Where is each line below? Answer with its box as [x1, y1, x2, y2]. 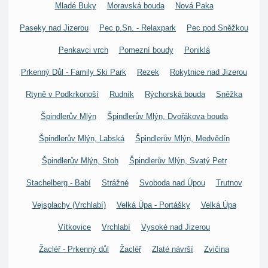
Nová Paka [175, 1, 214, 10]
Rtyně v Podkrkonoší [26, 90, 99, 99]
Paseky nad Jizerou [20, 23, 89, 32]
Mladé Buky [54, 1, 96, 10]
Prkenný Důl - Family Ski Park [21, 68, 126, 77]
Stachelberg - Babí [26, 178, 91, 187]
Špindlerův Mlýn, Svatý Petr [129, 156, 227, 165]
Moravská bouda [106, 1, 165, 10]
